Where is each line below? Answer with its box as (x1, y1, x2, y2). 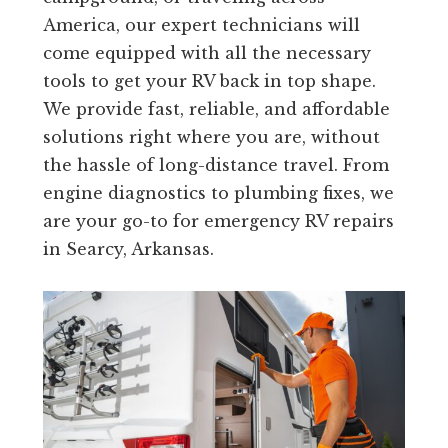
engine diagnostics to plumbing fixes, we (42, 183, 394, 204)
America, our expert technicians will (42, 15, 360, 36)
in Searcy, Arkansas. (42, 239, 214, 260)
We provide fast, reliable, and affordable (42, 99, 390, 120)
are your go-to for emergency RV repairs (42, 211, 394, 232)
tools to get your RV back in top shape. (42, 71, 376, 92)
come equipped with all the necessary (42, 43, 371, 64)
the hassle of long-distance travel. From (42, 155, 389, 176)
